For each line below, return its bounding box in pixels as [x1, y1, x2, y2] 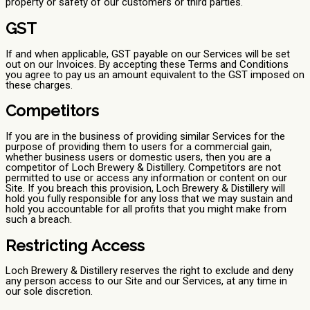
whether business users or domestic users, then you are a [6, 151, 271, 164]
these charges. [6, 78, 73, 91]
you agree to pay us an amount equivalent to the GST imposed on [6, 68, 304, 81]
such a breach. [6, 213, 72, 226]
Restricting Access [6, 236, 145, 255]
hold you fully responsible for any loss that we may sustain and [6, 192, 293, 206]
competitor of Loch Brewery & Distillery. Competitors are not [6, 161, 281, 174]
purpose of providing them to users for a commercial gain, [6, 140, 272, 154]
